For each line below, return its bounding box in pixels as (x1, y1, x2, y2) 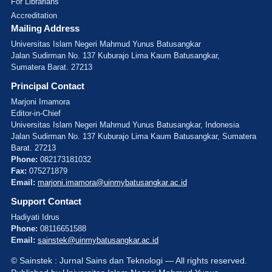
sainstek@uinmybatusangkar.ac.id (38, 235, 158, 245)
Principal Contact (11, 80, 84, 91)
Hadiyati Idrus (11, 212, 59, 222)
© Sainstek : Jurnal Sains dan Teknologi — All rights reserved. (11, 255, 247, 265)
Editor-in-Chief (11, 108, 61, 118)
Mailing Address (11, 22, 80, 33)
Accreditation (11, 10, 57, 20)
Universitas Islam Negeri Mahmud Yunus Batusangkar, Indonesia (11, 120, 239, 129)
